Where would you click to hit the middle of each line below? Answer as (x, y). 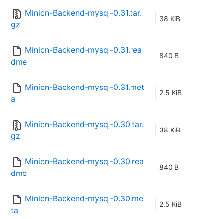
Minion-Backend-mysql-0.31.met (85, 87)
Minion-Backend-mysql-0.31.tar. (83, 13)
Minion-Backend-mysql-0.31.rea (83, 50)
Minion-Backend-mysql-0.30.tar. (84, 124)
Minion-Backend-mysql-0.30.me (84, 199)
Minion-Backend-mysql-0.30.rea (84, 162)
